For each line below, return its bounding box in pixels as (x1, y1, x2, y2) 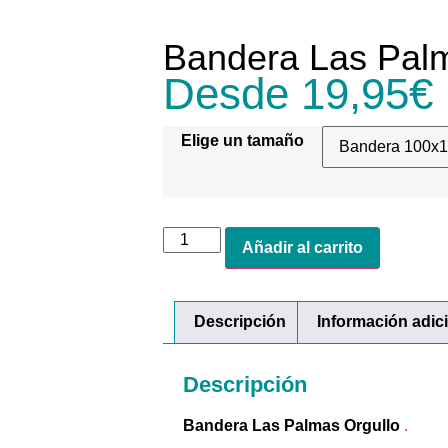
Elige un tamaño (181, 131, 305, 149)
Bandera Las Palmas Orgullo (183, 417, 405, 435)
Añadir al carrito (242, 238, 364, 256)
